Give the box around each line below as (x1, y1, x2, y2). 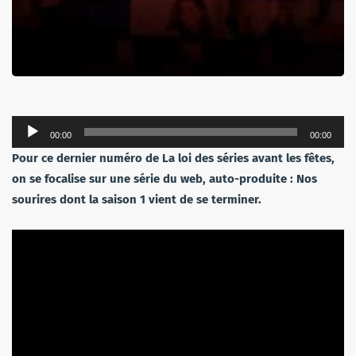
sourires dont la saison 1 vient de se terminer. (12, 192, 261, 207)
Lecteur (11, 118, 51, 133)
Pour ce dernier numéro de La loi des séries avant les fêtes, (12, 151, 335, 166)
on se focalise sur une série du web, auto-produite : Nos (12, 172, 317, 187)
